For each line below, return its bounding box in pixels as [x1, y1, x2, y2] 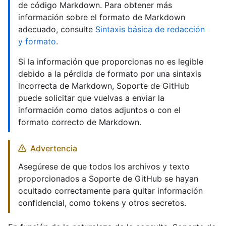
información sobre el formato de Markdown [18, 12, 185, 23]
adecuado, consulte [18, 24, 95, 35]
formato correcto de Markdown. [18, 117, 141, 128]
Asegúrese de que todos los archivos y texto [18, 161, 190, 172]
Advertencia [30, 143, 77, 154]
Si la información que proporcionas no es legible [18, 56, 203, 67]
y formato [18, 36, 56, 47]
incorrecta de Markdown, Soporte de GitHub [18, 81, 190, 91]
